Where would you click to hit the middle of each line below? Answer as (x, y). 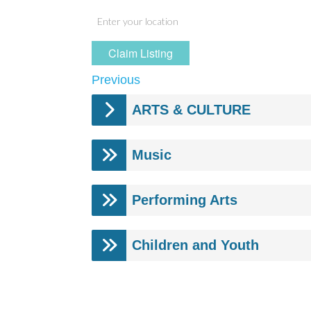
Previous (116, 80)
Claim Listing (141, 53)
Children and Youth (195, 245)
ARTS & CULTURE (191, 110)
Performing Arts (185, 200)
